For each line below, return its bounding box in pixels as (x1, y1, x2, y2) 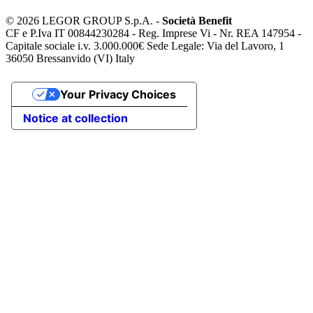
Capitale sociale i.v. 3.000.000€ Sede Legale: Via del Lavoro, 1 (6, 39, 284, 52)
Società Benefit (162, 14, 232, 27)
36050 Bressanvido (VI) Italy (6, 52, 135, 64)
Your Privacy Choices (59, 87, 176, 101)
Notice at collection (23, 110, 128, 125)
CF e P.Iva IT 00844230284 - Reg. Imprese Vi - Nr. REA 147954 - (6, 27, 301, 39)
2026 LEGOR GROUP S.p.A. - (17, 14, 162, 27)
